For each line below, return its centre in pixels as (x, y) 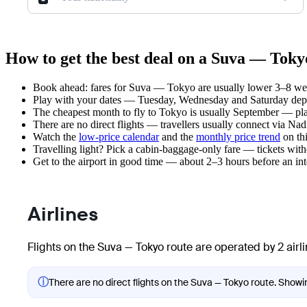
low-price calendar (119, 137)
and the (177, 137)
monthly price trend (238, 137)
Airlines (63, 214)
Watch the (56, 137)
